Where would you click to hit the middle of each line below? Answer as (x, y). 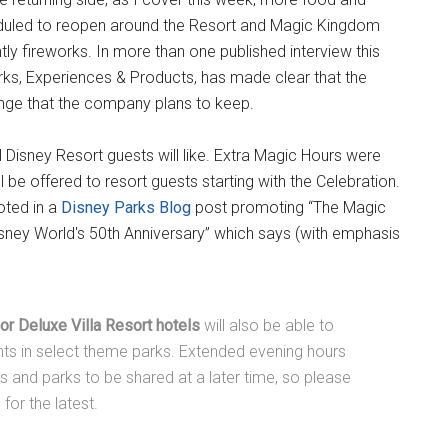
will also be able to (267, 325)
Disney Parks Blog (126, 207)
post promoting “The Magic (288, 207)
